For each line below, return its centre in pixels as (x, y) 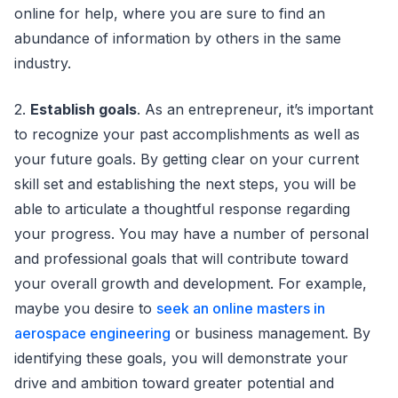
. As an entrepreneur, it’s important (255, 109)
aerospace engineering (92, 333)
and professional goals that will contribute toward (181, 258)
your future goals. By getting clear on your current (187, 159)
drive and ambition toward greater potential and (174, 382)
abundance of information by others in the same (178, 38)
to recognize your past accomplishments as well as (187, 134)
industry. (43, 63)
